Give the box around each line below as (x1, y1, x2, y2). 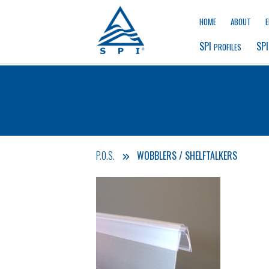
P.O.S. (96, 148, 115, 163)
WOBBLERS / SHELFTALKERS (137, 148, 237, 163)
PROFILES (213, 41, 241, 53)
